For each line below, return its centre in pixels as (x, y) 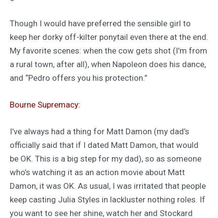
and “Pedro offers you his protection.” (79, 78)
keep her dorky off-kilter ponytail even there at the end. (109, 37)
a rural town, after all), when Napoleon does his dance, (108, 64)
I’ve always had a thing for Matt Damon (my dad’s (100, 132)
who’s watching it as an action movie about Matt (97, 173)
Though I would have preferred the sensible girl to (100, 23)
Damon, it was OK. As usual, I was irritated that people (108, 186)
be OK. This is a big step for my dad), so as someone (106, 159)
